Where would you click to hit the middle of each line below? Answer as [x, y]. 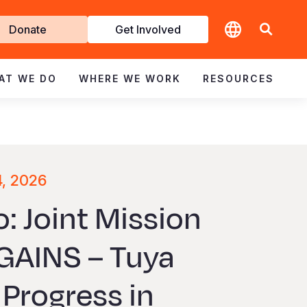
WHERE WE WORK [130, 78]
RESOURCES [238, 78]
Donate [27, 29]
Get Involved [148, 29]
